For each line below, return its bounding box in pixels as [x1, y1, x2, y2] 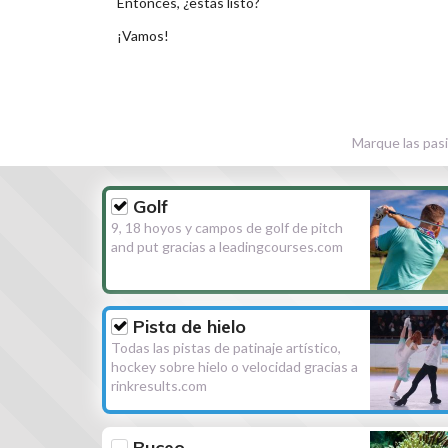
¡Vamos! [117, 27, 169, 44]
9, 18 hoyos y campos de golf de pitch [111, 218, 344, 236]
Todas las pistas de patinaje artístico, [111, 339, 342, 357]
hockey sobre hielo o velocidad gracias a [111, 358, 359, 376]
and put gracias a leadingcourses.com [111, 237, 344, 255]
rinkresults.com [111, 377, 208, 395]
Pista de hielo [133, 315, 247, 339]
